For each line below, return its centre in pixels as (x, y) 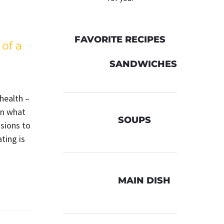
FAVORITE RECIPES (120, 39)
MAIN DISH (144, 180)
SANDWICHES (143, 64)
